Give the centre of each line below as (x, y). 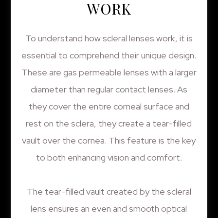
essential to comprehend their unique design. (109, 55)
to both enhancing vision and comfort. (109, 157)
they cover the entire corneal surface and (109, 106)
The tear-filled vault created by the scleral (109, 191)
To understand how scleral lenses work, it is (109, 38)
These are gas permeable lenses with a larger (109, 72)
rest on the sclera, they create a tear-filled (109, 123)
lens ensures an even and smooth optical (109, 208)
